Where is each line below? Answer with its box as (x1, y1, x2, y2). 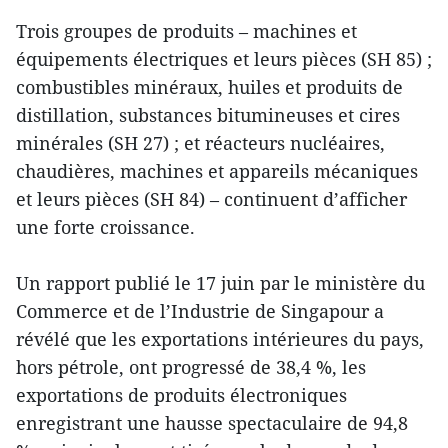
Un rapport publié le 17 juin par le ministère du (16, 270, 425, 295)
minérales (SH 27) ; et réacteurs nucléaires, (16, 130, 385, 155)
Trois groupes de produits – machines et (16, 18, 357, 43)
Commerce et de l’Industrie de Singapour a (16, 298, 384, 323)
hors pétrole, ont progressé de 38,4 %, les (16, 354, 366, 379)
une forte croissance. (16, 214, 195, 239)
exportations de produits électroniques (16, 382, 347, 407)
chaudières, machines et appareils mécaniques (16, 158, 418, 183)
